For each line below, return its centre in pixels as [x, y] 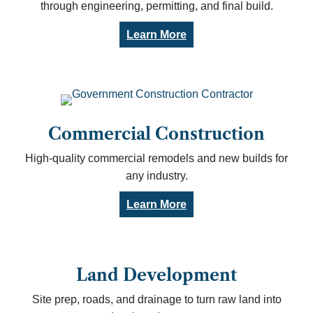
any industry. [156, 176]
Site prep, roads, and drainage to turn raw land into [156, 299]
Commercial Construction [156, 134]
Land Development [156, 275]
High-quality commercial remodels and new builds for [156, 158]
